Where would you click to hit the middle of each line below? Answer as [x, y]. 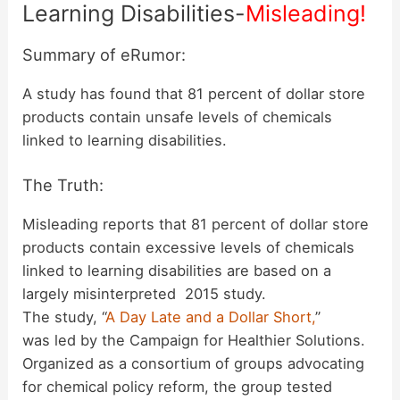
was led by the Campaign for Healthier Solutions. [194, 340]
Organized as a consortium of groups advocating [194, 363]
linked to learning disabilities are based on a [177, 270]
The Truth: [63, 184]
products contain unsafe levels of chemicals [178, 117]
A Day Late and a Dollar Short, [211, 317]
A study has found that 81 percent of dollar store [194, 94]
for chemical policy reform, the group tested [178, 386]
